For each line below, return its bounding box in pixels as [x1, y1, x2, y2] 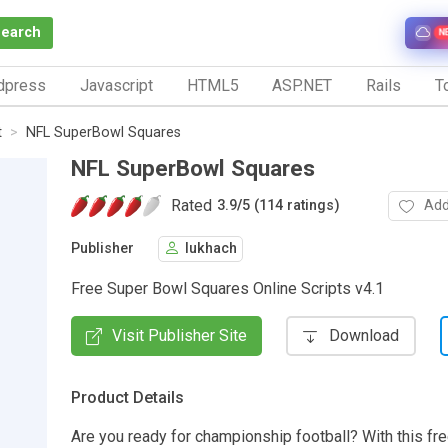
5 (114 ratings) [242, 197, 340, 215]
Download [329, 325, 399, 345]
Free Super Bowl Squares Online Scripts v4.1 [71, 278, 384, 298]
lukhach [185, 240, 237, 258]
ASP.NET [272, 75, 333, 95]
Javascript [79, 75, 153, 95]
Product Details [71, 387, 184, 407]
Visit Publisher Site [112, 325, 247, 345]
